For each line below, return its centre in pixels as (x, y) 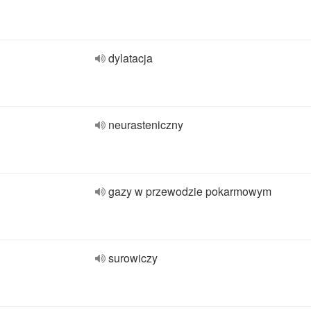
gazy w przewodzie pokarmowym (190, 191)
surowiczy (133, 258)
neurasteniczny (146, 125)
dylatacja (131, 58)
